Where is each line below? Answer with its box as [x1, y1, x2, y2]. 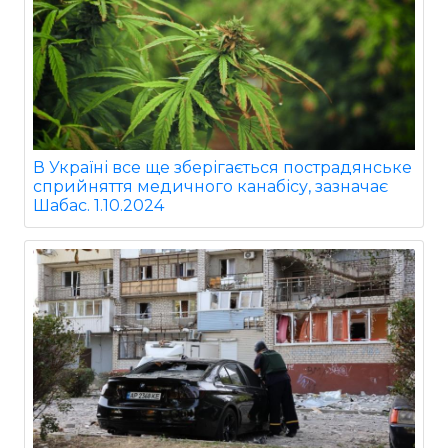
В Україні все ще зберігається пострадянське [33, 157, 412, 177]
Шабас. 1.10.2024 [33, 195, 164, 215]
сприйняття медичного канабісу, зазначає [33, 176, 388, 196]
